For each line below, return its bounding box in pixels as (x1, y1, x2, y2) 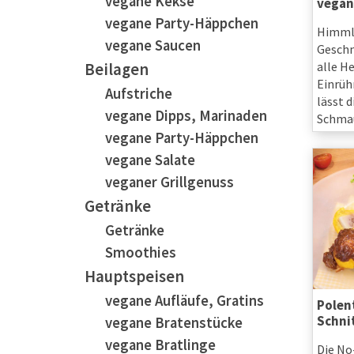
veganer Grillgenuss (105, 173, 234, 191)
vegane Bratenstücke (105, 314, 243, 332)
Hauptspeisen (85, 266, 184, 287)
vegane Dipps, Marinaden (105, 107, 267, 125)
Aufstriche (105, 85, 172, 103)
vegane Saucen (105, 36, 201, 55)
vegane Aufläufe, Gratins (105, 292, 264, 310)
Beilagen (85, 59, 149, 80)
